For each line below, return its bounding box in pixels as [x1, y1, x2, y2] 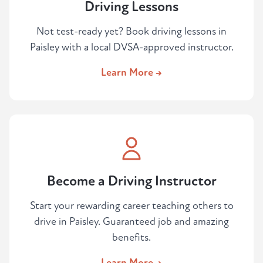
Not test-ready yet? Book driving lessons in [36, 25, 227, 38]
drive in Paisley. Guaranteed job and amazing [34, 215, 229, 228]
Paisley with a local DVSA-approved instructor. [29, 41, 234, 54]
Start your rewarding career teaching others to [29, 200, 234, 213]
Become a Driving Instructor [46, 173, 217, 190]
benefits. [112, 231, 151, 244]
